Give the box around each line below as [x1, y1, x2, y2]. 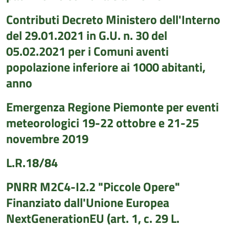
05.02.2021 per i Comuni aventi [6, 42, 169, 60]
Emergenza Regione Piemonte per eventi [6, 98, 219, 116]
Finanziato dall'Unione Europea [6, 193, 169, 212]
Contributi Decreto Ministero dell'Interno [6, 10, 220, 29]
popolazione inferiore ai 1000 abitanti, [6, 58, 205, 76]
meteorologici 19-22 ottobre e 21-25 [6, 113, 199, 132]
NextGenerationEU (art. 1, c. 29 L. [6, 209, 179, 227]
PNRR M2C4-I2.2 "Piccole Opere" [6, 177, 180, 196]
